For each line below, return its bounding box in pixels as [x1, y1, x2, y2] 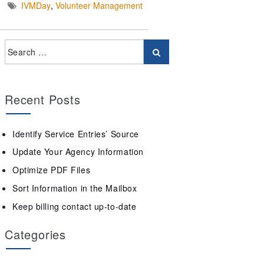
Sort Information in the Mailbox [12, 181, 137, 194]
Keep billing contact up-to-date [12, 200, 137, 212]
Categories [5, 226, 66, 243]
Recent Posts [5, 90, 81, 108]
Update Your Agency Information [12, 146, 144, 158]
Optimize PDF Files [12, 164, 91, 176]
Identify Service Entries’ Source [12, 127, 139, 140]
